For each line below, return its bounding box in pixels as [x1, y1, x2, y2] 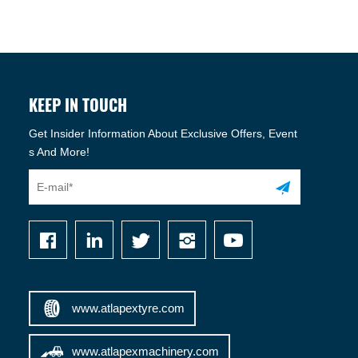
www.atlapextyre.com [72, 301, 185, 316]
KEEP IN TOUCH [29, 91, 127, 118]
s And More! [29, 145, 89, 159]
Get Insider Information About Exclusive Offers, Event [29, 127, 297, 141]
